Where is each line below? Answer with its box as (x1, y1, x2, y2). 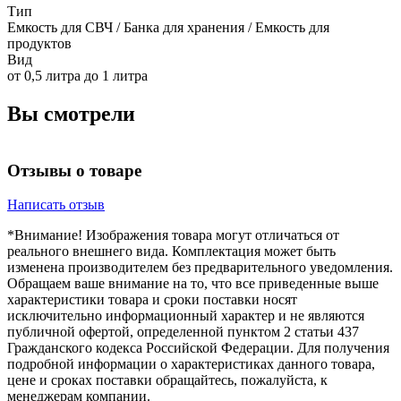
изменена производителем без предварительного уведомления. (7, 260, 393, 276)
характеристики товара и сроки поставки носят (7, 292, 297, 308)
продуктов (7, 36, 72, 52)
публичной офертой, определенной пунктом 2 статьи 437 (7, 324, 359, 340)
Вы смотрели (7, 101, 135, 125)
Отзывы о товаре (7, 160, 141, 180)
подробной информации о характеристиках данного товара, (7, 356, 375, 372)
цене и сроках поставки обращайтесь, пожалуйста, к (7, 372, 328, 388)
